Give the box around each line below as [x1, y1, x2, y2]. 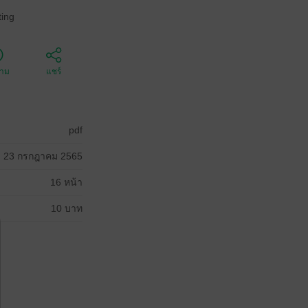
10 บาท [51, 203, 82, 214]
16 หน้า [50, 177, 82, 188]
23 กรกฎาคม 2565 [3, 151, 82, 162]
